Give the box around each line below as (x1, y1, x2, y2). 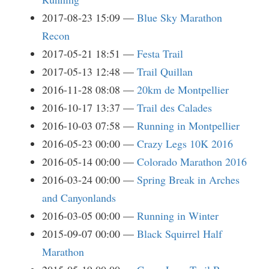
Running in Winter (137, 208, 219, 223)
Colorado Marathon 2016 (137, 154, 247, 169)
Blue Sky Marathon (137, 10, 222, 25)
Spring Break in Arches (137, 172, 240, 187)
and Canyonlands (42, 190, 116, 205)
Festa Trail (137, 46, 183, 61)
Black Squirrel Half (137, 226, 222, 241)
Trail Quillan (137, 64, 193, 79)
